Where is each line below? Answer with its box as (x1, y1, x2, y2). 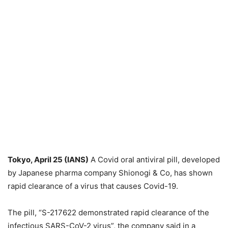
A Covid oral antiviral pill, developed (89, 155, 220, 164)
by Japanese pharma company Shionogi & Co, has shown (8, 168, 213, 178)
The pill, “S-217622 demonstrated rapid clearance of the (8, 208, 209, 217)
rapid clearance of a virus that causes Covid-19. (8, 181, 178, 191)
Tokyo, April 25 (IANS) (8, 155, 89, 164)
